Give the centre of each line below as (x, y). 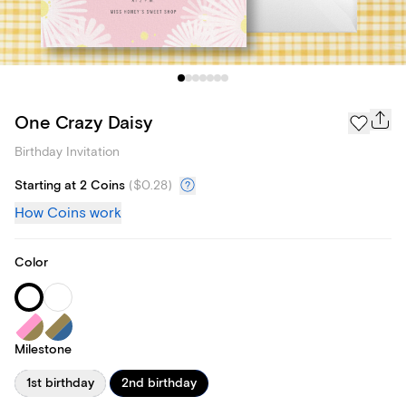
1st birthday (60, 384)
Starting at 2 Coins (70, 186)
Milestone (43, 350)
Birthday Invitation (67, 152)
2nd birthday (159, 384)
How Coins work (68, 213)
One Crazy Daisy (83, 122)
